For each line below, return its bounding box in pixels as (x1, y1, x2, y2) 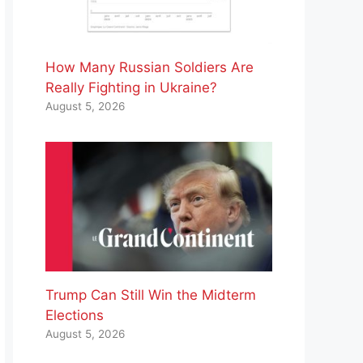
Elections (45, 307, 104, 324)
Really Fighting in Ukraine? (45, 79, 217, 96)
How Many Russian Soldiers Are (45, 59, 254, 76)
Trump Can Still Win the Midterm (45, 287, 256, 304)
